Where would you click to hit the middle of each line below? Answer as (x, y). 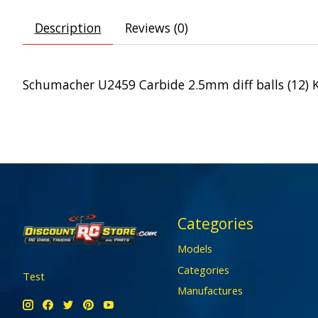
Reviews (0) (156, 27)
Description (68, 27)
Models (194, 249)
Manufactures (210, 290)
